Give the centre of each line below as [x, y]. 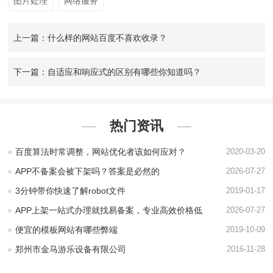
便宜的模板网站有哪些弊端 [67, 230]
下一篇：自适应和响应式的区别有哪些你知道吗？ [107, 72]
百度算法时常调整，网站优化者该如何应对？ [101, 152]
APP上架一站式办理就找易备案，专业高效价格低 [109, 210]
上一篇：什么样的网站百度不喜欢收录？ [90, 38]
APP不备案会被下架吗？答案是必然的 [88, 171]
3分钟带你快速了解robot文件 [71, 191]
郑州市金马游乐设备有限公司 [71, 249]
